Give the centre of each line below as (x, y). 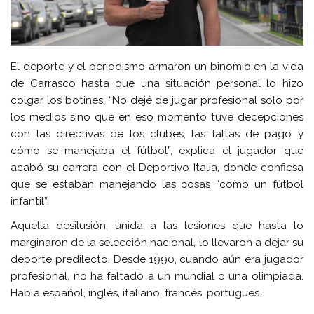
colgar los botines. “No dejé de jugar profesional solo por (157, 101)
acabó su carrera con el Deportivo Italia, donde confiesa (157, 168)
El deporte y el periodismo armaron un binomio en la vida (157, 67)
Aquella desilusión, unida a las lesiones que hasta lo (157, 226)
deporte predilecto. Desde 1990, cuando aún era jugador (157, 260)
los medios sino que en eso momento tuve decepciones (157, 117)
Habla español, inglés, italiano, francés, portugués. (136, 293)
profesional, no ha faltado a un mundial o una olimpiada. (157, 277)
